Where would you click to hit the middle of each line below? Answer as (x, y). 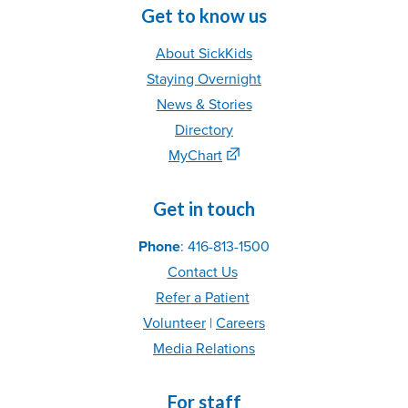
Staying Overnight (204, 79)
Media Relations (204, 348)
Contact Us (202, 272)
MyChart (195, 155)
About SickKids (204, 53)
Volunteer (174, 323)
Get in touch (204, 208)
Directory (204, 130)
